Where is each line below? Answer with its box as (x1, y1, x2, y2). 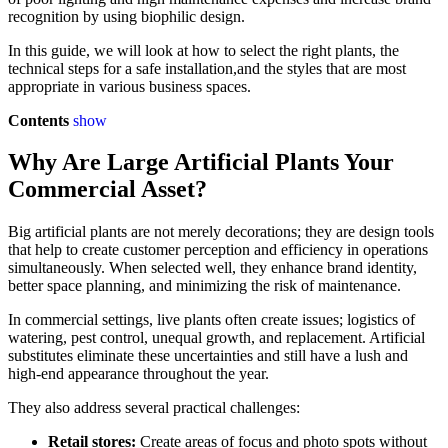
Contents (8, 111, 69, 129)
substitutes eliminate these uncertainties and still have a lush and (8, 347, 408, 365)
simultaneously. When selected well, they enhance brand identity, (8, 259, 417, 277)
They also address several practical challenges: (8, 399, 300, 417)
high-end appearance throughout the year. (8, 365, 269, 383)
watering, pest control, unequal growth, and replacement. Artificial (8, 329, 425, 347)
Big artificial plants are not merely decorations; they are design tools (8, 223, 434, 241)
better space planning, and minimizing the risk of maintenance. (8, 277, 401, 295)
